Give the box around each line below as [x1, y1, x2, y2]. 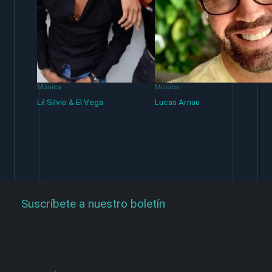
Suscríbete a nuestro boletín [21, 196, 165, 211]
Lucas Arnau [154, 97, 200, 107]
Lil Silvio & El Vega [37, 97, 104, 107]
